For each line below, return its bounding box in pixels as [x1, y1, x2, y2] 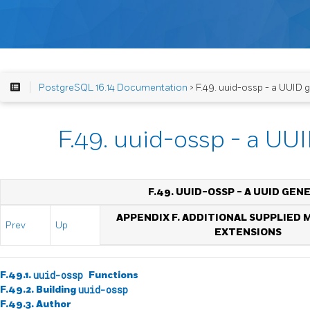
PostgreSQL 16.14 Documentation [38, 81, 188, 93]
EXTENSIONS [214, 226, 282, 238]
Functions [89, 268, 138, 281]
